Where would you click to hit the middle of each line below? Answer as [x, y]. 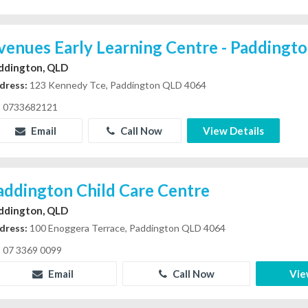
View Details [233, 130]
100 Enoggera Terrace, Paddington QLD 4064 [127, 228]
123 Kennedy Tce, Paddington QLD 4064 [117, 85]
